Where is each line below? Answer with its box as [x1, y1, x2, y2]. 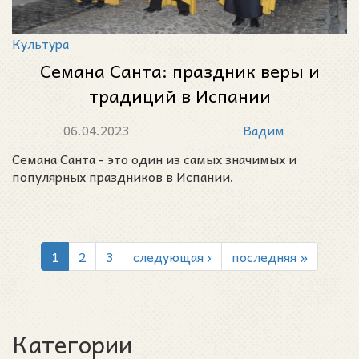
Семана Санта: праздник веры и [39, 56, 320, 85]
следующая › [133, 246, 212, 267]
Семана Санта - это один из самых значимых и [12, 148, 296, 169]
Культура [12, 33, 69, 54]
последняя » [232, 246, 308, 267]
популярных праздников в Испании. [12, 166, 234, 187]
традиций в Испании [88, 81, 271, 110]
